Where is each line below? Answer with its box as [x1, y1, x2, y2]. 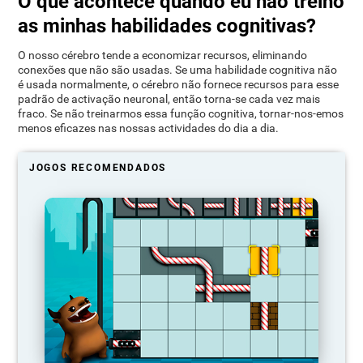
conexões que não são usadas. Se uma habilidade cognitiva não [18, 62, 338, 77]
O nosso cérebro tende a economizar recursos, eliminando [18, 48, 308, 62]
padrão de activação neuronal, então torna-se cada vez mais [18, 92, 321, 106]
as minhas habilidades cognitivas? [18, 14, 317, 37]
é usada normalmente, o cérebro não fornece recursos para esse [18, 77, 340, 92]
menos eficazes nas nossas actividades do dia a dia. [18, 121, 280, 135]
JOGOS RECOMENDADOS [28, 162, 167, 174]
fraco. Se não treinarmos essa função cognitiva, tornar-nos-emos [18, 106, 344, 121]
